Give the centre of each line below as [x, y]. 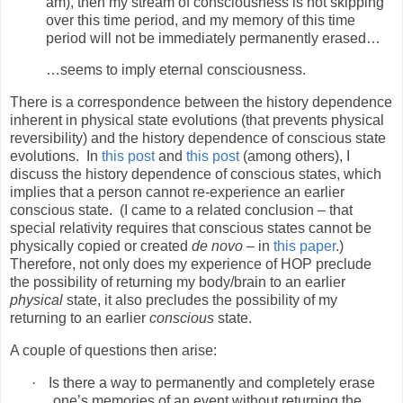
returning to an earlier [80, 318]
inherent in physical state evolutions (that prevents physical [197, 121]
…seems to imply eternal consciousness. [176, 70]
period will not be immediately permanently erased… [213, 38]
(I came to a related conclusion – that [236, 210]
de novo [217, 246]
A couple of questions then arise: [113, 351]
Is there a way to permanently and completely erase [212, 382]
